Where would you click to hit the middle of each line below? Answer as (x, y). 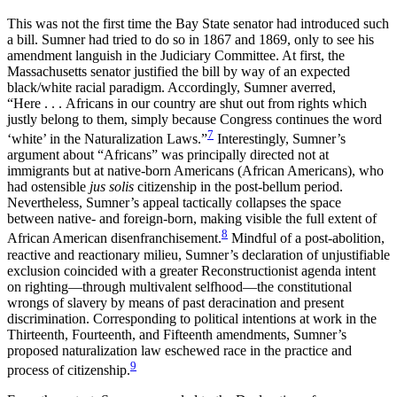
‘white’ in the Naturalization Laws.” (107, 139)
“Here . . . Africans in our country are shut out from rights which (187, 104)
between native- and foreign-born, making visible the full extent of (192, 219)
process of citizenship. (69, 370)
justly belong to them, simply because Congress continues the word (195, 120)
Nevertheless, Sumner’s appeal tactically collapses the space (174, 203)
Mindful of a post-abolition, (306, 238)
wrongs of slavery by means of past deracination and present (175, 302)
